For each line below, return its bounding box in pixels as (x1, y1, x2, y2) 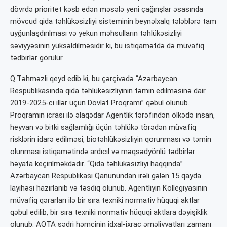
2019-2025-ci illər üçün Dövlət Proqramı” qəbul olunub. (10, 98, 190, 108)
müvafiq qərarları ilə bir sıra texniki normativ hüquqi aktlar (10, 196, 200, 205)
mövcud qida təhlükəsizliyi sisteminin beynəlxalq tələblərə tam (10, 17, 216, 26)
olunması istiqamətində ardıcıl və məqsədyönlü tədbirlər (10, 147, 195, 157)
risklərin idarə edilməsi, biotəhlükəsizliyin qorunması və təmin (10, 135, 211, 144)
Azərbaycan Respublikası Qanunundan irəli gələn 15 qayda (10, 171, 201, 181)
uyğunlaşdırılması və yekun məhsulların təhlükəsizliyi (10, 29, 182, 39)
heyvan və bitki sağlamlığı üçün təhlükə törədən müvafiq (10, 123, 196, 132)
